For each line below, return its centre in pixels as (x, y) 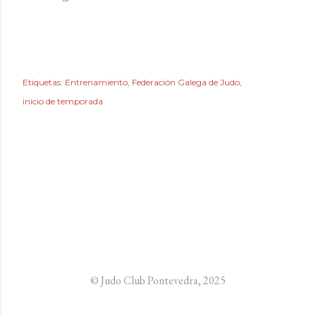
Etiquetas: (43, 82)
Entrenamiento (96, 82)
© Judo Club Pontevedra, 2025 (158, 280)
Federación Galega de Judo (186, 82)
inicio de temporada (63, 101)
